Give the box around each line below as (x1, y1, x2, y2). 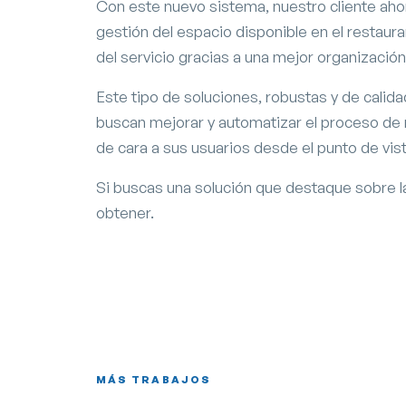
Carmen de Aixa (114, 330, 252, 353)
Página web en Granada (114, 358, 248, 374)
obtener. (96, 202, 154, 222)
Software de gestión (236, 389, 318, 401)
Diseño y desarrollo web (122, 389, 220, 401)
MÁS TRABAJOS (96, 372, 211, 386)
